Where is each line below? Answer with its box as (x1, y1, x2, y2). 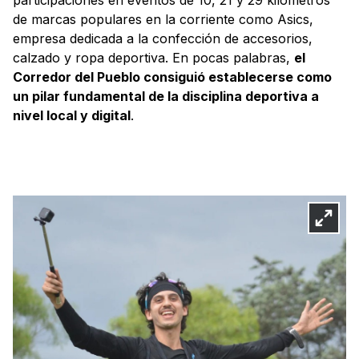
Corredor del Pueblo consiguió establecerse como (13, 68, 332, 85)
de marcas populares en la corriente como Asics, (13, 10, 313, 27)
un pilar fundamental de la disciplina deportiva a (13, 87, 319, 104)
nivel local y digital (13, 107, 131, 123)
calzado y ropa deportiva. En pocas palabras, (13, 49, 294, 66)
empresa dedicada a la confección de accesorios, (13, 30, 313, 46)
